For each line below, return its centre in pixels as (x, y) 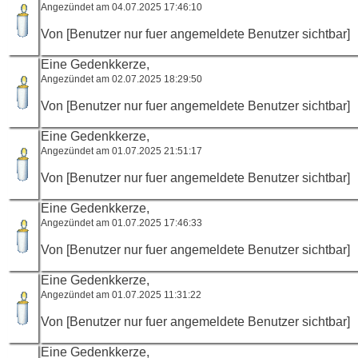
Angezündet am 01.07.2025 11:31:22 (121, 294)
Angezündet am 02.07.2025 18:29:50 (121, 79)
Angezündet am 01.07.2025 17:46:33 (121, 223)
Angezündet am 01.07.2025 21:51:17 (121, 151)
